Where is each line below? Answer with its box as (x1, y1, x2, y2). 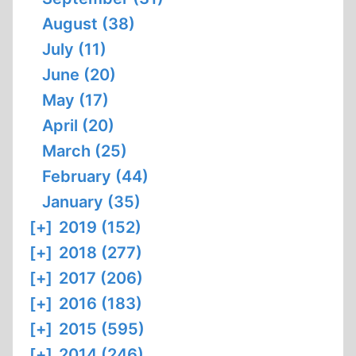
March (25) (42, 141, 127, 161)
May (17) (42, 91, 109, 110)
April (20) (42, 116, 114, 135)
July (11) (42, 40, 106, 59)
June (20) (42, 65, 116, 84)
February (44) (42, 167, 149, 186)
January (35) (42, 192, 141, 211)
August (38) (42, 14, 135, 33)
